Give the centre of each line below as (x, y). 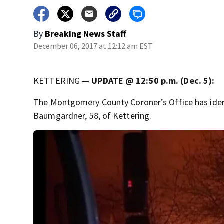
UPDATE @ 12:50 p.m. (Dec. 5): (153, 81)
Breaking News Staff (86, 34)
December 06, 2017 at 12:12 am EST (93, 46)
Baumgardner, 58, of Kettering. (93, 116)
